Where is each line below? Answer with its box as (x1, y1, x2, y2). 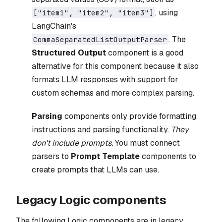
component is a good (106, 47, 183, 58)
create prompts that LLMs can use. (32, 164, 159, 175)
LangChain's (32, 20, 76, 31)
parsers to (32, 151, 71, 162)
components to (140, 151, 196, 162)
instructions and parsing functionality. (32, 124, 171, 135)
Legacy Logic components (16, 192, 166, 208)
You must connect (113, 137, 180, 148)
